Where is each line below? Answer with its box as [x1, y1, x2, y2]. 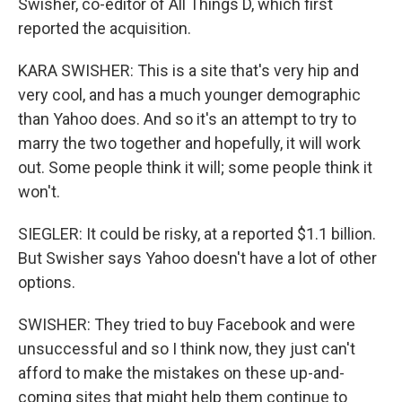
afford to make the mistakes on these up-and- [18, 363, 345, 382]
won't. [18, 182, 60, 201]
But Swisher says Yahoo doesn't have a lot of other [18, 249, 377, 267]
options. [18, 273, 75, 292]
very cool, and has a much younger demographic [18, 85, 361, 104]
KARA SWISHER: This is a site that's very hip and [18, 61, 359, 80]
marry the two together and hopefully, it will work [18, 134, 361, 153]
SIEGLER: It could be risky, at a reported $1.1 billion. [18, 224, 376, 243]
